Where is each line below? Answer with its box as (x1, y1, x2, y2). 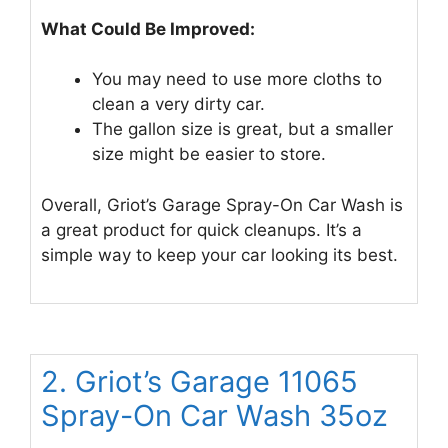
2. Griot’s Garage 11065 (41, 364, 358, 400)
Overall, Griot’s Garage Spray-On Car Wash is (41, 194, 403, 215)
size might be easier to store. (92, 144, 326, 165)
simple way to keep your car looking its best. (41, 244, 398, 265)
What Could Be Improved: (41, 18, 255, 39)
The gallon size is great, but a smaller (92, 119, 393, 140)
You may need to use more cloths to (92, 69, 382, 90)
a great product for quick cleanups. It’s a (41, 219, 362, 240)
